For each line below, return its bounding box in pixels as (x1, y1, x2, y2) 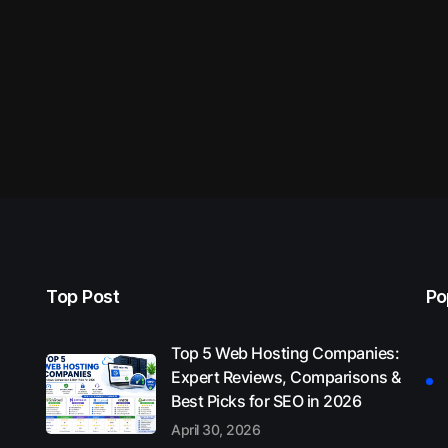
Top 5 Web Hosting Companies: (171, 342, 399, 363)
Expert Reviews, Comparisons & (171, 366, 401, 387)
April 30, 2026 (171, 420, 260, 438)
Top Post (46, 285, 119, 307)
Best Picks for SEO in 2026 (171, 390, 361, 411)
